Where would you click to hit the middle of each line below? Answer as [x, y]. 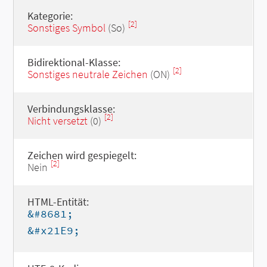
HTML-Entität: [58, 202]
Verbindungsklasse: [71, 109]
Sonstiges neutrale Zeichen [87, 74]
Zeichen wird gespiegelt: [82, 155]
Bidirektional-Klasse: [74, 62]
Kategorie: [50, 16]
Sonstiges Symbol [66, 28]
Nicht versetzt [57, 121]
